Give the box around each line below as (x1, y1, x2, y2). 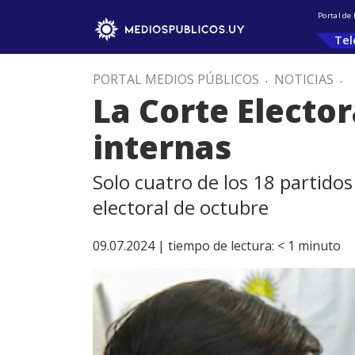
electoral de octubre (93, 194, 269, 220)
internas (93, 125, 231, 169)
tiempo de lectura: (168, 237, 274, 254)
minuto (298, 237, 341, 254)
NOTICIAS (274, 71, 334, 88)
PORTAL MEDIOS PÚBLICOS (93, 71, 259, 88)
